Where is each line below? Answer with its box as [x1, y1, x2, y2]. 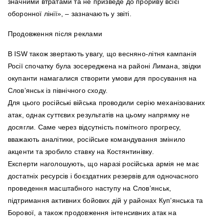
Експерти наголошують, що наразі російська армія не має [7, 159, 199, 168]
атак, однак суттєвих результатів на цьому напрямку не [7, 110, 190, 119]
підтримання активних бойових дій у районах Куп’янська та [7, 196, 203, 204]
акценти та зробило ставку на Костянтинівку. [7, 147, 154, 155]
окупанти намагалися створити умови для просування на [7, 74, 197, 82]
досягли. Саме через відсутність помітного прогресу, [7, 123, 181, 131]
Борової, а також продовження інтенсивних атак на [7, 208, 176, 217]
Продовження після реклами [7, 29, 102, 38]
